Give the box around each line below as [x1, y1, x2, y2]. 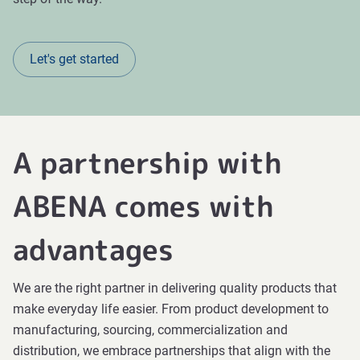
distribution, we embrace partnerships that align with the [13, 343, 330, 358]
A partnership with [13, 142, 282, 183]
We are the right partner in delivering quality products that [13, 280, 337, 296]
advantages [13, 229, 174, 270]
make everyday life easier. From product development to [13, 301, 329, 317]
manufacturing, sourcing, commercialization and [13, 322, 288, 337]
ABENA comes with [13, 186, 274, 227]
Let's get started [30, 51, 119, 67]
